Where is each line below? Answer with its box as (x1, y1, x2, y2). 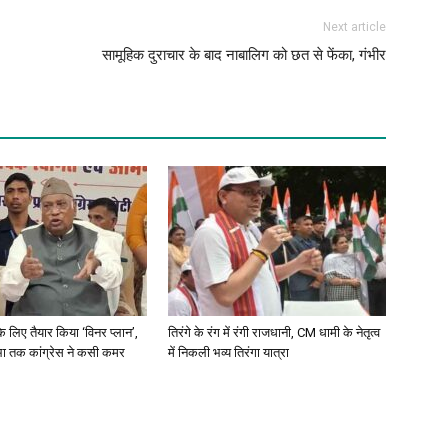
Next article (323, 20, 386, 35)
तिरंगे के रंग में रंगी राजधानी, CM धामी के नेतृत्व (168, 325, 380, 341)
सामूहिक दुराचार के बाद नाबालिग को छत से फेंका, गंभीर (102, 46, 386, 65)
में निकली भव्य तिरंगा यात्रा (168, 345, 289, 361)
